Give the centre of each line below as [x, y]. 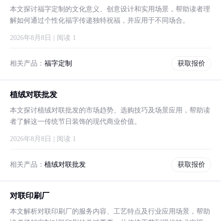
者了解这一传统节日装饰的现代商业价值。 [75, 122]
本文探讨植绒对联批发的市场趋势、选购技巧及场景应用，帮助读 [110, 110]
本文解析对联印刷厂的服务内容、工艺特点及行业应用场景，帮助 [110, 211]
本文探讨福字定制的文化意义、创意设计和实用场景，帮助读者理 [110, 9]
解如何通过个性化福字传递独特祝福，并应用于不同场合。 [100, 20]
